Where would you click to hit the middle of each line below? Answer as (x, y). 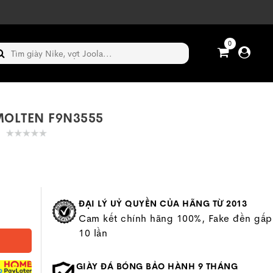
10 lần (93, 233)
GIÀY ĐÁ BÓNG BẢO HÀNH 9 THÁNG (157, 266)
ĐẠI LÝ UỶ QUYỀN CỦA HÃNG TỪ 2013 (163, 204)
